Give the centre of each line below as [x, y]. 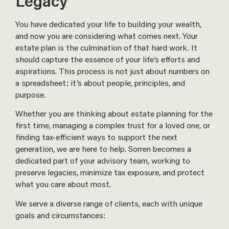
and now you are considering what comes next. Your [107, 35]
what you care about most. [63, 184]
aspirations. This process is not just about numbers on [112, 71]
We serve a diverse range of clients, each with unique [109, 203]
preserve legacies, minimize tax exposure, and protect [110, 172]
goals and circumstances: [60, 215]
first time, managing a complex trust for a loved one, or [113, 125]
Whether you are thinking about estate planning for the [114, 113]
